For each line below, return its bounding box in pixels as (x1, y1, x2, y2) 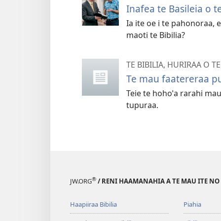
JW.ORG (70, 177, 92, 186)
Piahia (183, 200, 201, 209)
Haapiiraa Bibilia (70, 200, 117, 209)
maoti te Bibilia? (126, 29, 185, 40)
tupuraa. (126, 99, 158, 110)
